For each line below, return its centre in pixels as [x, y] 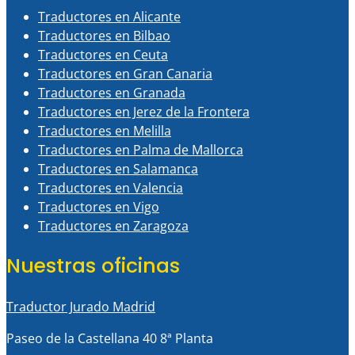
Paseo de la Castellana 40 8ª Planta [110, 339]
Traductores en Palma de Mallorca [141, 149]
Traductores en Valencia [111, 187]
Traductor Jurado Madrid [81, 307]
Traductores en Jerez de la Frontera [144, 111]
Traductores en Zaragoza [113, 225]
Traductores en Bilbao [104, 35]
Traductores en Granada [112, 92]
